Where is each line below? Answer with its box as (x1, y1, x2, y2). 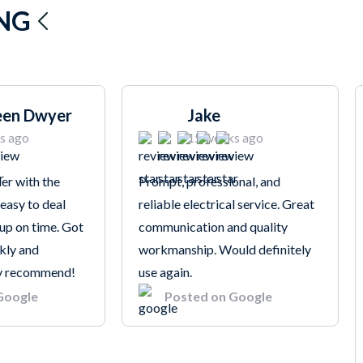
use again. (138, 264, 192, 280)
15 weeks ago (186, 130, 263, 146)
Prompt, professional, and (138, 173, 280, 190)
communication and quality (138, 219, 288, 235)
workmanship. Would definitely (138, 241, 311, 258)
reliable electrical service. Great (138, 196, 314, 212)
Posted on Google (164, 288, 272, 305)
